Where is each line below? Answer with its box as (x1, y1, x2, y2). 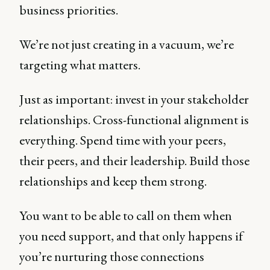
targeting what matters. (19, 56, 140, 74)
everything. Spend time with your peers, (19, 131, 226, 149)
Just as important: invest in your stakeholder (19, 90, 249, 108)
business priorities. (19, 1, 121, 19)
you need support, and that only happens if (19, 227, 243, 245)
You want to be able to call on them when (19, 207, 232, 224)
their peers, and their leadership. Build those (19, 152, 250, 169)
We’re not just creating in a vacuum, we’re (19, 36, 234, 53)
